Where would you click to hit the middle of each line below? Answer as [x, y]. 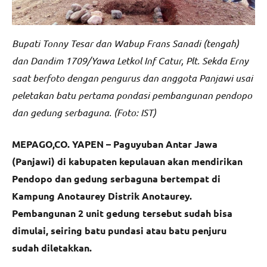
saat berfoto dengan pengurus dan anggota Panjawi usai [132, 77]
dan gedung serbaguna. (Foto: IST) [84, 112]
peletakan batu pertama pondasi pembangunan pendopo [132, 95]
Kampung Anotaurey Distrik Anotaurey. [103, 195]
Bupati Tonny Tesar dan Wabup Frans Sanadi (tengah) [125, 43]
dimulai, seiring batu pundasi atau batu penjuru [119, 230]
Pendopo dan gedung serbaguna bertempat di [116, 178]
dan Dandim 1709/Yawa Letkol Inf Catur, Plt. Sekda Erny [130, 60]
